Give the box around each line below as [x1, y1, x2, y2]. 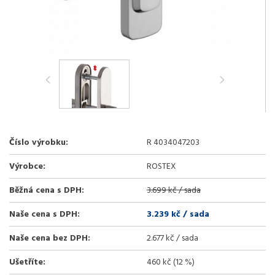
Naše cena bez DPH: [9, 231, 90, 246]
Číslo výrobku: [9, 136, 68, 150]
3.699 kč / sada [147, 184, 201, 198]
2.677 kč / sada [147, 231, 198, 246]
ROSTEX [147, 160, 176, 174]
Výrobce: [9, 160, 45, 174]
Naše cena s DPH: [9, 207, 80, 222]
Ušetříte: [9, 255, 45, 269]
